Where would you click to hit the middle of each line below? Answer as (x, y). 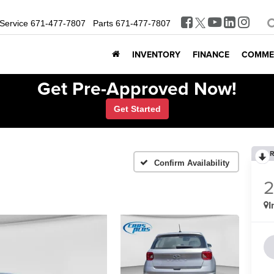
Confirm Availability (192, 163)
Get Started (137, 109)
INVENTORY (156, 54)
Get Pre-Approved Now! (137, 88)
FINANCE (211, 54)
